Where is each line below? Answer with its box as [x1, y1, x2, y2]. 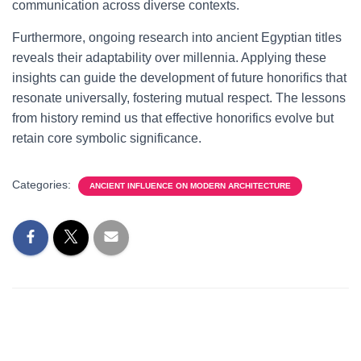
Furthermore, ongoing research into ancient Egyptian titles [12, 31, 342, 44]
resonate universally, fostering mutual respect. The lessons [12, 91, 346, 105]
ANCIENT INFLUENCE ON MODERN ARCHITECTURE [89, 181, 291, 190]
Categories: [12, 178, 74, 191]
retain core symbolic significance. [12, 131, 201, 145]
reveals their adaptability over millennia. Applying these [12, 51, 326, 64]
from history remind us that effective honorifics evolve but [12, 111, 334, 125]
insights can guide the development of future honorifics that [12, 71, 346, 85]
